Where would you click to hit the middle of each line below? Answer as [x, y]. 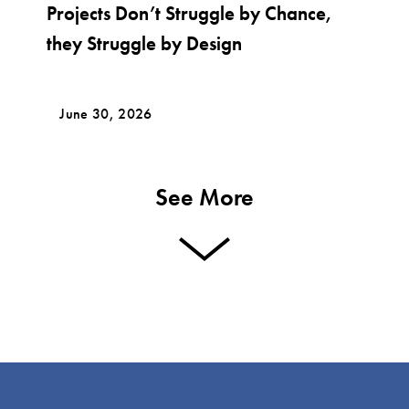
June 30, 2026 [106, 113]
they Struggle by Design [145, 43]
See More [204, 197]
